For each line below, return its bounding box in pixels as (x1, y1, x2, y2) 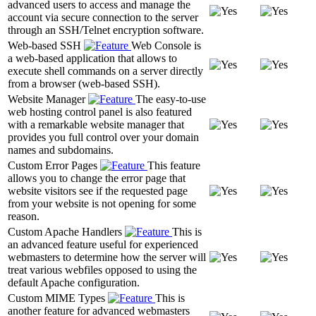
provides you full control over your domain (8, 130, 199, 143)
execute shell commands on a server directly (8, 64, 203, 77)
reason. (8, 209, 39, 222)
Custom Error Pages (8, 159, 100, 171)
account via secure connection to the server (8, 11, 198, 23)
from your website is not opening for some (8, 197, 196, 209)
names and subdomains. (8, 143, 114, 156)
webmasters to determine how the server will (8, 250, 206, 263)
